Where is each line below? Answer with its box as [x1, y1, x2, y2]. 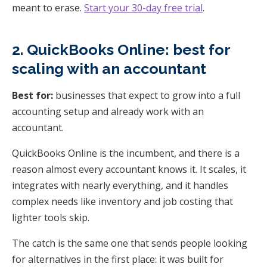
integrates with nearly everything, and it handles [12, 178, 228, 192]
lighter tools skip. [12, 210, 89, 224]
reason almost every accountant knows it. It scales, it [12, 162, 246, 176]
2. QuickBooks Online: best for [12, 40, 230, 58]
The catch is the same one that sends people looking [12, 236, 247, 250]
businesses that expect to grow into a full [53, 88, 240, 102]
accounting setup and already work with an [12, 104, 204, 118]
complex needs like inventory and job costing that [12, 194, 233, 208]
